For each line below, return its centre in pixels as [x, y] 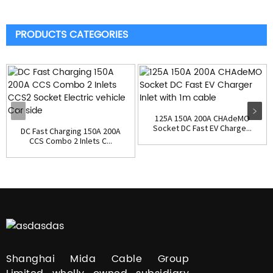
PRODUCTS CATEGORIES [72, 35]
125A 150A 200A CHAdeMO [202, 118]
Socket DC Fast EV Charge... [202, 128]
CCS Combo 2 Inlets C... [71, 141]
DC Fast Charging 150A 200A [71, 131]
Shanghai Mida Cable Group [97, 259]
